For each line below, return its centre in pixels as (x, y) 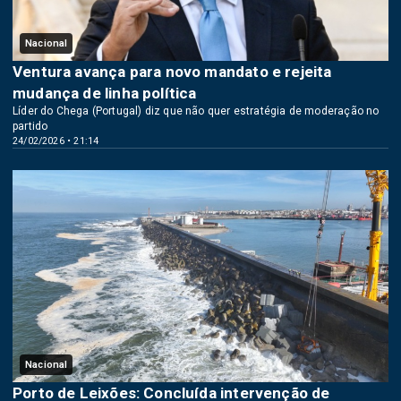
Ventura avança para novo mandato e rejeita (172, 72)
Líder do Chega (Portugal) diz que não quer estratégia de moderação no (196, 111)
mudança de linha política (105, 94)
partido (30, 127)
